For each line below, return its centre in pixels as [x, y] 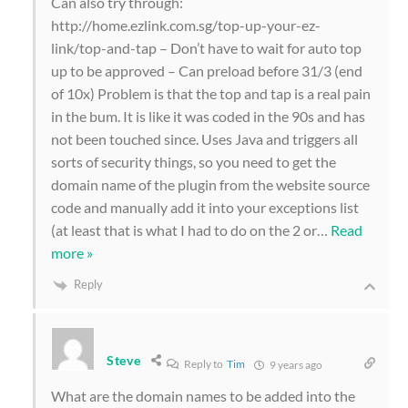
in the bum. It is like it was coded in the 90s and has [208, 116]
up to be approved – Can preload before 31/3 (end [207, 70]
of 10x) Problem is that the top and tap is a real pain [211, 93]
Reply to [204, 363]
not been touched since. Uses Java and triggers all [204, 138]
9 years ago [295, 364]
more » [72, 252]
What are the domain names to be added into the [203, 395]
